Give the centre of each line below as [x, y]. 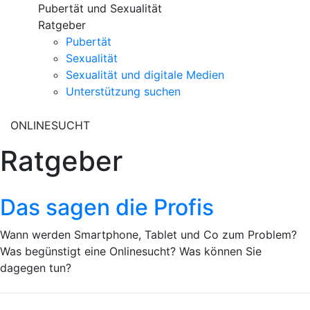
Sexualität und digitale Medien [145, 75]
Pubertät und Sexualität [100, 8]
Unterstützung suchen [123, 91]
